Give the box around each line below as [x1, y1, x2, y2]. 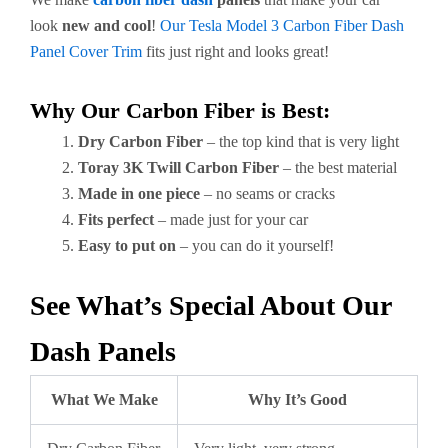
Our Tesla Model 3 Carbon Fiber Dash [160, 17, 404, 34]
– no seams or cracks [200, 185, 335, 202]
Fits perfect [78, 211, 154, 228]
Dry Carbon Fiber [78, 133, 203, 150]
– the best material [279, 159, 397, 176]
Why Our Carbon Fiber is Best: [30, 98, 330, 123]
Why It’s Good [248, 391, 347, 408]
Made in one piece [78, 185, 200, 202]
